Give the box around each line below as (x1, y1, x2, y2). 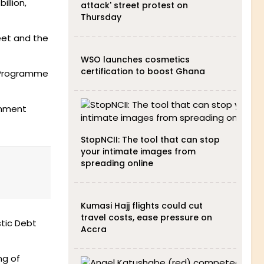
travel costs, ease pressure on (80, 212, 212, 223)
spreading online (80, 157, 153, 169)
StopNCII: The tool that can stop (80, 134, 220, 146)
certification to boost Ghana (80, 65, 205, 77)
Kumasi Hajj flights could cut (80, 200, 203, 212)
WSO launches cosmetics (80, 54, 190, 65)
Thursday (80, 11, 121, 23)
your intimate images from (80, 146, 196, 157)
